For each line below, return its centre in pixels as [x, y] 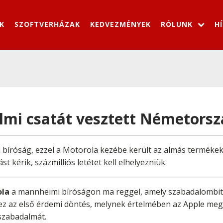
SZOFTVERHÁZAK [47, 24]
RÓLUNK [177, 24]
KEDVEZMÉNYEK [120, 24]
